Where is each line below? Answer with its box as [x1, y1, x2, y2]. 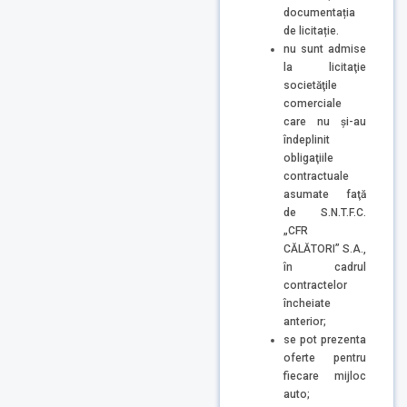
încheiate [283, 296, 331, 310]
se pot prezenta [283, 333, 366, 346]
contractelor [283, 278, 347, 292]
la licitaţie [283, 60, 366, 74]
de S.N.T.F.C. [283, 205, 366, 219]
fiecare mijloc [283, 369, 366, 382]
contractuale [283, 169, 349, 183]
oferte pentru [283, 351, 366, 364]
